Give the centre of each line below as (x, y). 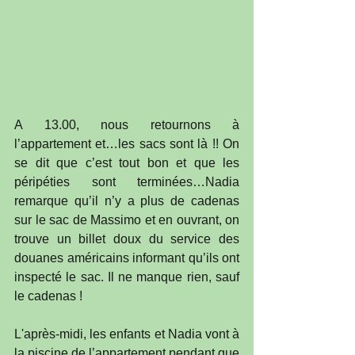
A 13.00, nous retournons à (127, 125)
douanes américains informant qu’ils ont (127, 258)
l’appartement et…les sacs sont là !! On (127, 144)
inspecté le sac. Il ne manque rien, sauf (127, 277)
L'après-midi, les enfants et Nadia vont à (127, 334)
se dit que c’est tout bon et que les (127, 163)
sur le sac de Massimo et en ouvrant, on (127, 220)
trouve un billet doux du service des (127, 239)
